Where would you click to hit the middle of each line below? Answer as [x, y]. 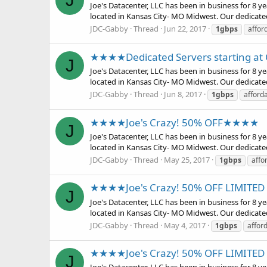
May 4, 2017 [185, 225]
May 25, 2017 [187, 160]
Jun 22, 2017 [185, 29]
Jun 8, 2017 [183, 94]
